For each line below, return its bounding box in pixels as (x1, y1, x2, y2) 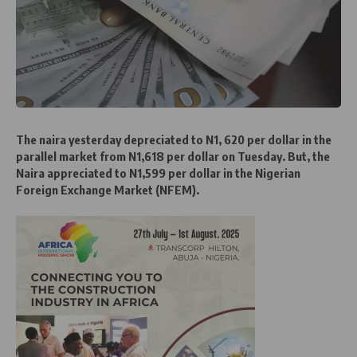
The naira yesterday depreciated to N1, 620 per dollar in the (16, 131, 331, 147)
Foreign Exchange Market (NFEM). (16, 182, 199, 197)
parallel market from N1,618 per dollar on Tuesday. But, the (16, 148, 330, 163)
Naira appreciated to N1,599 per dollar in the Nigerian (16, 165, 300, 180)
